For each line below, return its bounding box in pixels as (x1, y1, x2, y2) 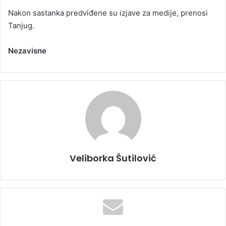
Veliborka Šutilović (70, 152, 156, 165)
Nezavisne (8, 46, 46, 56)
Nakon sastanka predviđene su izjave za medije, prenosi (8, 8, 208, 18)
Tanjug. (8, 21, 34, 31)
